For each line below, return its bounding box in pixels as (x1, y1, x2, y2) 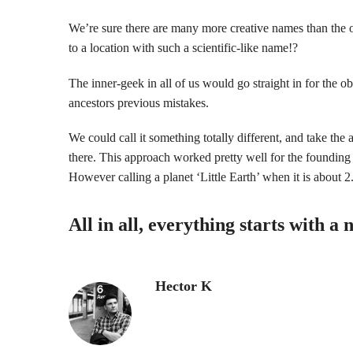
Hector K (155, 278, 212, 295)
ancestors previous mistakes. (69, 95, 209, 110)
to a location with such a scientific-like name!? (69, 41, 298, 55)
